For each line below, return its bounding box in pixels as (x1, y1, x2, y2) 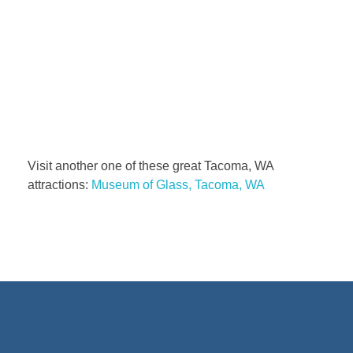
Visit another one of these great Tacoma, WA (28, 158, 273, 173)
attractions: (28, 177, 91, 191)
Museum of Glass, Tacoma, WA (91, 177, 265, 191)
